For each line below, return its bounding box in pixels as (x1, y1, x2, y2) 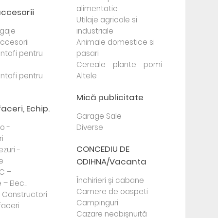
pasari (76, 48, 99, 58)
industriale (76, 26, 114, 36)
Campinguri (76, 198, 119, 208)
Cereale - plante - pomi (76, 59, 163, 70)
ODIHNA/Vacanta (76, 156, 147, 167)
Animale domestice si (76, 37, 155, 47)
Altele (76, 71, 97, 81)
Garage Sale (76, 111, 122, 121)
